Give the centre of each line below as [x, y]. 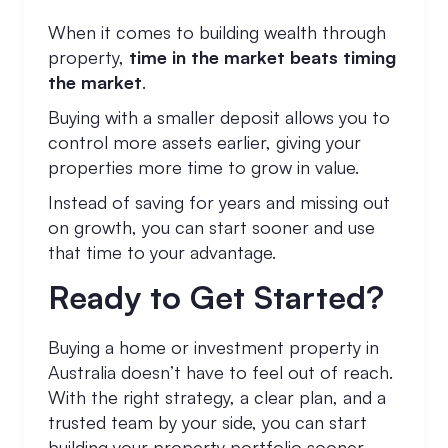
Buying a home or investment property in [213, 347]
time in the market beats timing [262, 57]
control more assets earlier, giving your [204, 142]
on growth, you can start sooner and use [211, 227]
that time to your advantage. [162, 252]
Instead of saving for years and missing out [219, 202]
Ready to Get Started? [216, 297]
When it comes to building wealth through [217, 32]
